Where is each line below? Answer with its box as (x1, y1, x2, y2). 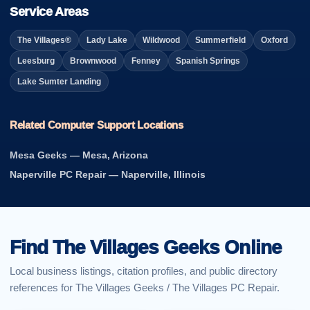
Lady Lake (86, 35, 127, 46)
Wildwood (143, 35, 180, 46)
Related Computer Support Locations (10, 119, 183, 131)
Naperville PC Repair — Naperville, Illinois (10, 169, 206, 181)
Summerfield (195, 35, 246, 46)
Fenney (131, 56, 161, 66)
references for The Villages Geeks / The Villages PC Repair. (10, 282, 280, 294)
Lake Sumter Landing (17, 77, 101, 87)
